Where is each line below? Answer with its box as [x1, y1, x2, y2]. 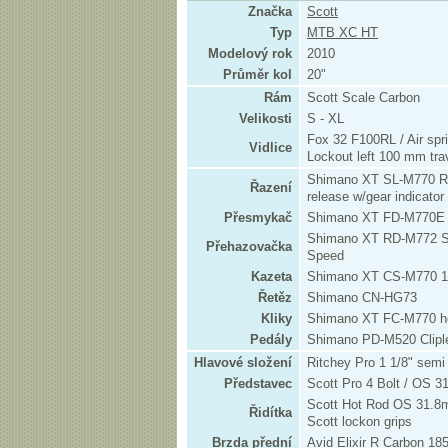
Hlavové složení [194, 355, 292, 370]
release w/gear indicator [307, 189, 444, 204]
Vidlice [249, 140, 292, 155]
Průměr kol [223, 67, 292, 82]
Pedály [250, 332, 292, 347]
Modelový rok [208, 46, 292, 61]
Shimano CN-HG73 [307, 290, 417, 305]
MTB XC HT [307, 25, 378, 40]
